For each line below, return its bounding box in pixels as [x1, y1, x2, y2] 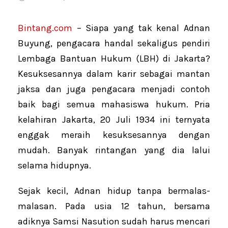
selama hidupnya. [18, 160, 91, 172]
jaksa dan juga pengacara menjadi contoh [18, 83, 210, 95]
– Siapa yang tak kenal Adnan [72, 22, 210, 34]
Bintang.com [18, 22, 72, 34]
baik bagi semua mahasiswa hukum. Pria [18, 99, 210, 110]
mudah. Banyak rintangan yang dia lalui [18, 145, 210, 156]
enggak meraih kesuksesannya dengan [18, 129, 210, 141]
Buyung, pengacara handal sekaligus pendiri [18, 38, 210, 49]
